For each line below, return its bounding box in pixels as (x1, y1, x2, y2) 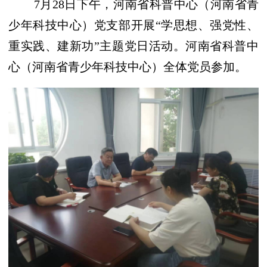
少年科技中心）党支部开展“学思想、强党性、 (8, 18, 259, 32)
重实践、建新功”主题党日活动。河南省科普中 (8, 39, 259, 52)
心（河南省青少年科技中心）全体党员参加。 (8, 60, 247, 73)
